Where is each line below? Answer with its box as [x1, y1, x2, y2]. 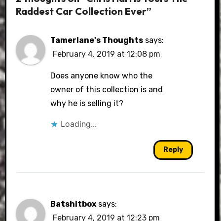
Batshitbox [50, 199, 97, 209]
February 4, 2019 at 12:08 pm [53, 49, 161, 59]
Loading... [61, 118, 97, 129]
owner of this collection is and [50, 84, 163, 94]
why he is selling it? [50, 98, 124, 108]
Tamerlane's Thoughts [50, 35, 144, 45]
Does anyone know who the [50, 71, 153, 80]
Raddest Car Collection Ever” [16, 5, 152, 18]
